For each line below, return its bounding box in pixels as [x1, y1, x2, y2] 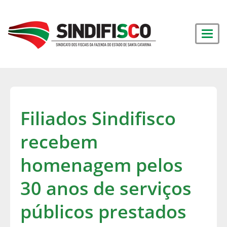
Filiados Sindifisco [20, 106, 176, 131]
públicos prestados [20, 199, 186, 224]
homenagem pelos [20, 153, 183, 177]
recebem [20, 129, 98, 154]
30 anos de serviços [20, 176, 192, 201]
